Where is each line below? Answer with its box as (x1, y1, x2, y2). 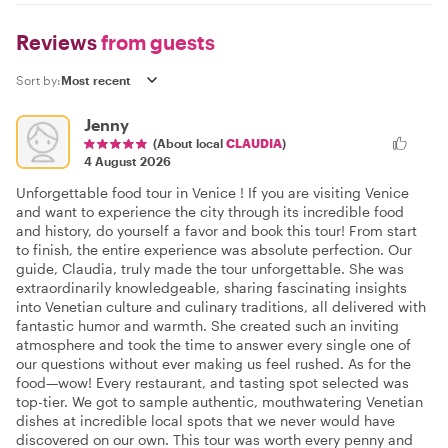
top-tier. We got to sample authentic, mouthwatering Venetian (16, 392, 423, 410)
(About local (153, 135, 226, 150)
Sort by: (16, 72, 61, 87)
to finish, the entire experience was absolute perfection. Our (16, 240, 412, 258)
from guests (97, 29, 215, 54)
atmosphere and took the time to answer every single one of (16, 335, 411, 353)
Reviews (16, 29, 97, 54)
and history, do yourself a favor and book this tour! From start (16, 221, 417, 239)
